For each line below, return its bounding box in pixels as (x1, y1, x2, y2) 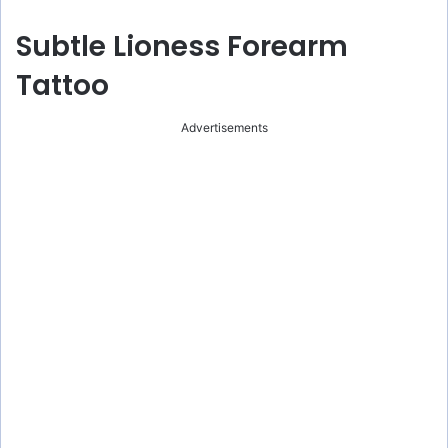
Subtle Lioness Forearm (16, 26, 348, 66)
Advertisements (180, 119, 268, 135)
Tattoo (16, 65, 109, 105)
